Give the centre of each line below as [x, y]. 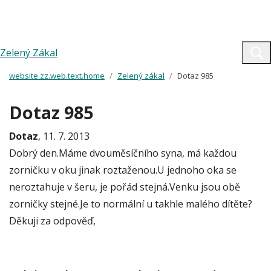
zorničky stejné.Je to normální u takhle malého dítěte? [131, 204]
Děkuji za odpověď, [52, 221]
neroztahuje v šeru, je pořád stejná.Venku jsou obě [125, 187]
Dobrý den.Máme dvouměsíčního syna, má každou [123, 153]
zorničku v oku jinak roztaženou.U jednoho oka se [123, 170]
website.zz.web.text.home [57, 76]
